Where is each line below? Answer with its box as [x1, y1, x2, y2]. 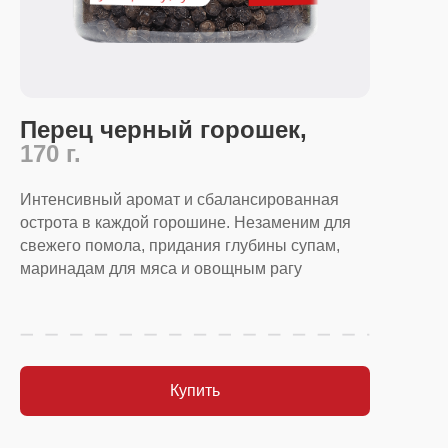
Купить [170, 382, 220, 400]
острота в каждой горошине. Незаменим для [20, 214, 351, 232]
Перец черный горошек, [20, 116, 307, 144]
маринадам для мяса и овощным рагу [20, 260, 302, 278]
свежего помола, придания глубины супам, [20, 237, 340, 255]
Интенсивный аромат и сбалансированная [20, 191, 339, 209]
